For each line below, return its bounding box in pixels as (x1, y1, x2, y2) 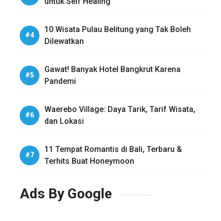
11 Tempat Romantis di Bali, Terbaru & (44, 144, 182, 154)
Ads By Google (20, 185, 112, 202)
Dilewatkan (44, 36, 84, 46)
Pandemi (44, 76, 76, 86)
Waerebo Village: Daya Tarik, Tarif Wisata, (44, 104, 195, 114)
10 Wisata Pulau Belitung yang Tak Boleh (44, 24, 191, 34)
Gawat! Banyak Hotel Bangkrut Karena (44, 64, 181, 74)
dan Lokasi (44, 116, 84, 126)
